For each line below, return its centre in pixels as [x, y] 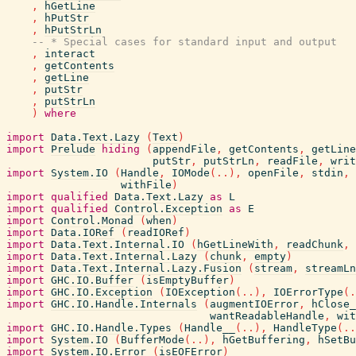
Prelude [73, 149]
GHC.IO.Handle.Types [111, 328]
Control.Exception [168, 209]
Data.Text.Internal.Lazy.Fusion [146, 268]
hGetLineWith [235, 244]
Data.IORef [83, 232]
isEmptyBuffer [188, 280]
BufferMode [153, 340]
